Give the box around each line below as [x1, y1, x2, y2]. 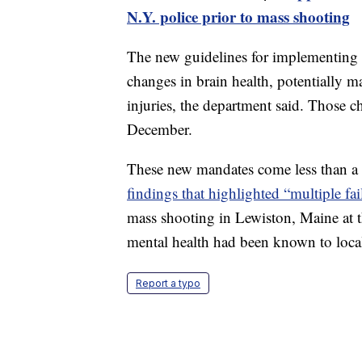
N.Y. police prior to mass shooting [127, 6, 350, 28]
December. [127, 119, 192, 140]
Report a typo [136, 277, 200, 290]
